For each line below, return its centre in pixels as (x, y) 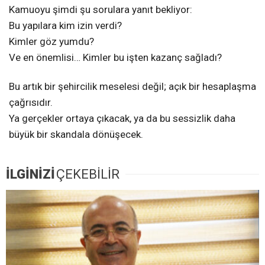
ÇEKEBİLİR (88, 174)
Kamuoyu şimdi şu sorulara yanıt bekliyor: (101, 10)
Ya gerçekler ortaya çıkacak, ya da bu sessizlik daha (122, 119)
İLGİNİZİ (30, 174)
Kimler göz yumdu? (51, 42)
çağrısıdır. (31, 103)
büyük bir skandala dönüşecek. (76, 135)
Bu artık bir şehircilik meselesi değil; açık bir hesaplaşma (132, 87)
